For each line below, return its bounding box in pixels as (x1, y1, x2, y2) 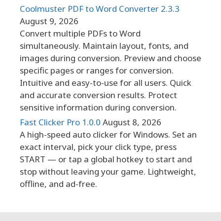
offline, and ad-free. (20, 178, 97, 189)
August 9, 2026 (20, 15, 78, 27)
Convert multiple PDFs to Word (20, 27, 141, 39)
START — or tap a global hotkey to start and (20, 153, 192, 165)
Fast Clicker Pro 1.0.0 (20, 116, 101, 128)
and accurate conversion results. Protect (20, 89, 177, 101)
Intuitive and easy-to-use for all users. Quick (20, 76, 191, 88)
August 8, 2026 (103, 116, 161, 128)
